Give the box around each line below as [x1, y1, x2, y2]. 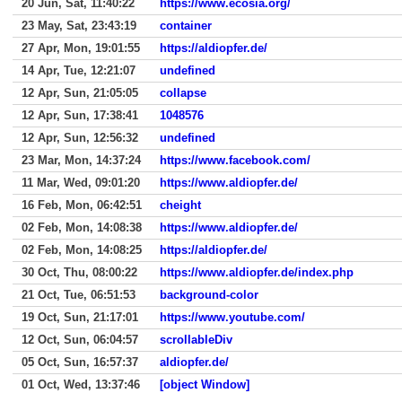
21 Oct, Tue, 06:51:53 [22, 288, 135, 301]
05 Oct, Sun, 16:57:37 [22, 355, 138, 369]
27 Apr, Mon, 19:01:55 [22, 41, 140, 55]
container [160, 19, 212, 32]
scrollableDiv [160, 333, 232, 346]
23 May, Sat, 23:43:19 [22, 19, 136, 32]
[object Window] [160, 378, 249, 391]
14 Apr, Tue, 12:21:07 [22, 64, 135, 77]
